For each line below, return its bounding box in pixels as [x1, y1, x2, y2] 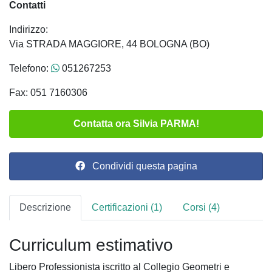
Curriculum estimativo [9, 236, 173, 254]
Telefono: [9, 63, 51, 73]
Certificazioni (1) [92, 202, 162, 212]
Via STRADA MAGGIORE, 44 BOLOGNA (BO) [9, 39, 209, 49]
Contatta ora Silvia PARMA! [73, 118, 199, 129]
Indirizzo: [9, 24, 48, 35]
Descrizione [19, 202, 71, 212]
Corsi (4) [183, 202, 220, 212]
